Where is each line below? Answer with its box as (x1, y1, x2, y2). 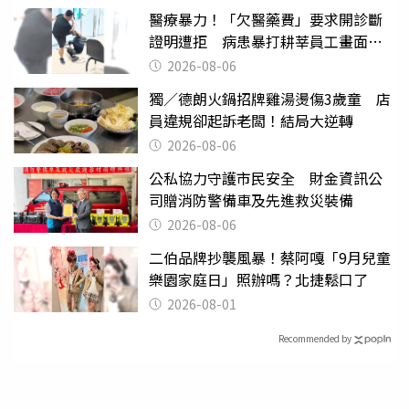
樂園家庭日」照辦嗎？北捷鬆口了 (149, 267, 368, 290)
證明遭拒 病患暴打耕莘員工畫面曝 (149, 29, 383, 52)
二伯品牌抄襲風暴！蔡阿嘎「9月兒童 (149, 246, 391, 268)
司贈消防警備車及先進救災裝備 (149, 188, 353, 211)
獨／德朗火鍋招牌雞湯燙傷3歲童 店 (149, 87, 391, 110)
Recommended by (278, 331, 351, 346)
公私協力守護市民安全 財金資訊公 (149, 166, 383, 189)
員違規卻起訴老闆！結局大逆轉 (149, 109, 353, 131)
